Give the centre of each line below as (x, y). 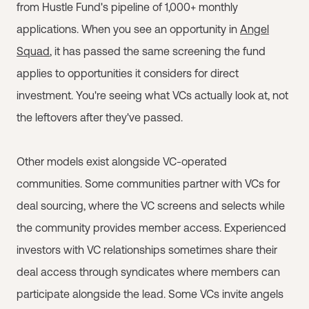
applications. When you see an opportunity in (128, 29)
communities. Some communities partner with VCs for (148, 183)
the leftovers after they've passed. (100, 117)
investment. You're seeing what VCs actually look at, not (152, 95)
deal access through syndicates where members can (148, 272)
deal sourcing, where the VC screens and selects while (151, 206)
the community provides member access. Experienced (151, 228)
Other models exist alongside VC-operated (122, 161)
